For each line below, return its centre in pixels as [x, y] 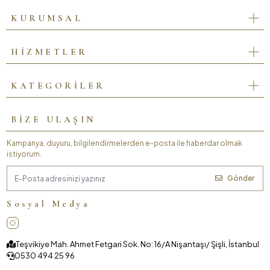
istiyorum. [24, 154]
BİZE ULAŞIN [53, 119]
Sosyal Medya [48, 204]
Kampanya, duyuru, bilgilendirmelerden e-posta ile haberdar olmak [124, 143]
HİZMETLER [49, 52]
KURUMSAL [47, 18]
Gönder [240, 178]
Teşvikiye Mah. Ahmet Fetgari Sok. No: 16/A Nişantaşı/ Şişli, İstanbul [137, 244]
